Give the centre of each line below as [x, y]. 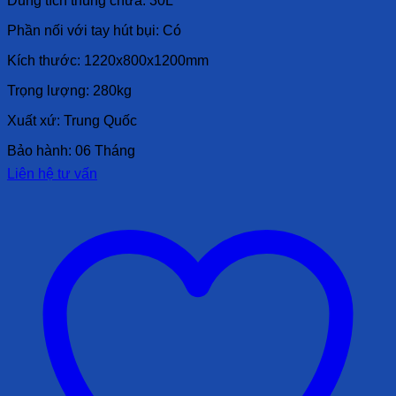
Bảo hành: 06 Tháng [71, 150]
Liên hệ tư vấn [52, 173]
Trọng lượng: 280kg [69, 90]
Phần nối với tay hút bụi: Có [94, 30]
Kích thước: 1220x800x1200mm [108, 60]
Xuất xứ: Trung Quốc [72, 120]
